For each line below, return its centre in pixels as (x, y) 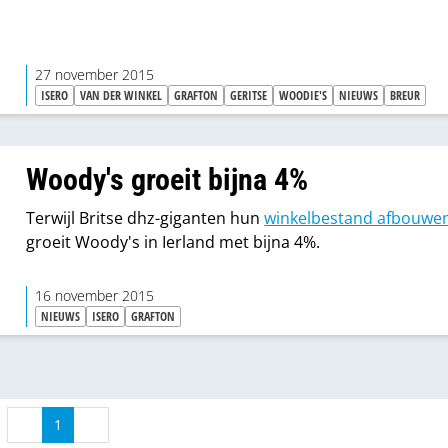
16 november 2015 (95, 296)
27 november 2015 (95, 75)
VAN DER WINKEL (121, 96)
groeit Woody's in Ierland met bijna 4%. (173, 242)
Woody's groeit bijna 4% (167, 180)
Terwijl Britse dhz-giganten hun (145, 218)
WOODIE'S (303, 96)
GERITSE (249, 96)
